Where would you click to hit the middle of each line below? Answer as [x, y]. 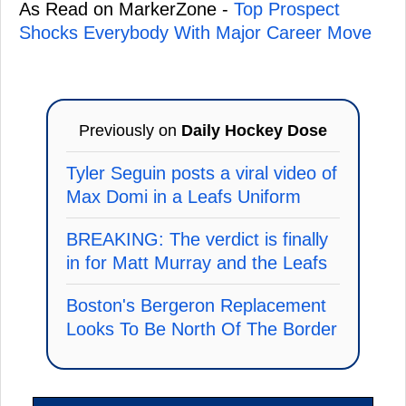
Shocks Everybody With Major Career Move [195, 33]
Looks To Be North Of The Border [202, 329]
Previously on [130, 130]
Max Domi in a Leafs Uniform [184, 197]
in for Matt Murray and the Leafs [197, 263]
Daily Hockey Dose [254, 130]
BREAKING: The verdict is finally [197, 239]
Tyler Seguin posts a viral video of [202, 173]
